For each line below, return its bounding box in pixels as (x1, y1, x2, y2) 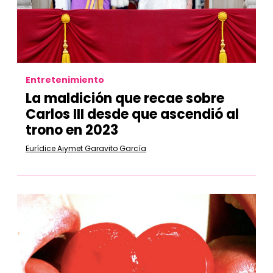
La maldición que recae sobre (26, 89, 224, 108)
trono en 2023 (26, 121, 118, 140)
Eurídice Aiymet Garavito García (26, 143, 146, 154)
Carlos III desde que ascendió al (26, 105, 239, 124)
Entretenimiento (26, 74, 104, 86)
